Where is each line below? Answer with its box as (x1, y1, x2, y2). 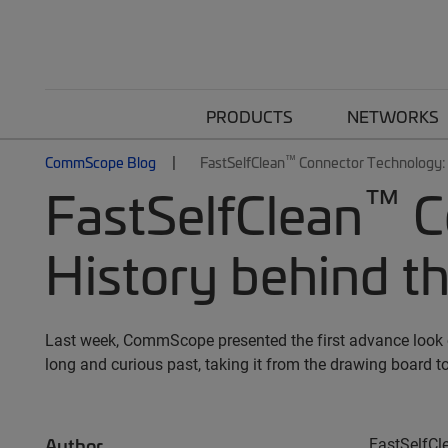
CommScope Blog (45, 152, 156, 172)
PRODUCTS (206, 105, 293, 127)
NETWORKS (347, 105, 439, 127)
